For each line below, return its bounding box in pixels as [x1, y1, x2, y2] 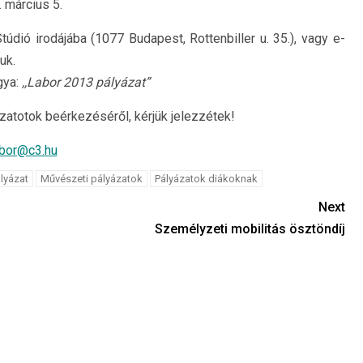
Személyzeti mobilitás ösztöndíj [154, 221, 345, 237]
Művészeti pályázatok [40, 173, 143, 185]
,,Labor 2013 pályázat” [21, 75, 150, 90]
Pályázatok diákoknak [154, 173, 258, 185]
